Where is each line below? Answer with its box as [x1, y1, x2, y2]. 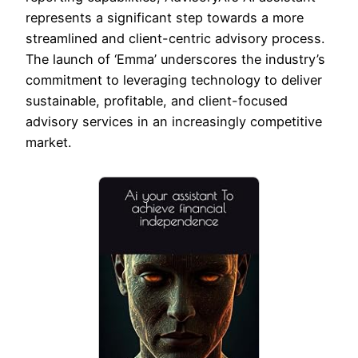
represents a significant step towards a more [26, 9, 304, 26]
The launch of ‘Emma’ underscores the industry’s [26, 50, 325, 67]
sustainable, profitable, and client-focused [26, 92, 288, 109]
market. [26, 133, 71, 150]
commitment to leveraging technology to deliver [26, 71, 322, 88]
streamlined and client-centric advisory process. [26, 30, 324, 46]
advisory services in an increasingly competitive [26, 113, 322, 129]
